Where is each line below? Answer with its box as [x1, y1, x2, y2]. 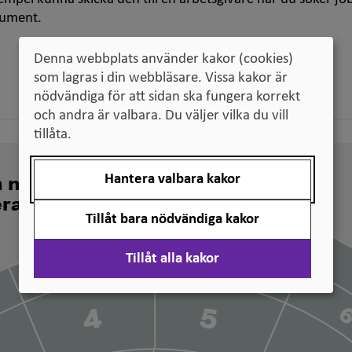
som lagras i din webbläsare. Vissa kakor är [34, 71, 288, 86]
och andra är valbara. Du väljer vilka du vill [34, 108, 288, 124]
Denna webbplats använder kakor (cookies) [34, 52, 293, 68]
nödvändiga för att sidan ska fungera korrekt [34, 90, 300, 105]
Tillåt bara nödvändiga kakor [85, 212, 259, 228]
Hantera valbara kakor [104, 172, 240, 188]
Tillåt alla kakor [125, 251, 219, 267]
